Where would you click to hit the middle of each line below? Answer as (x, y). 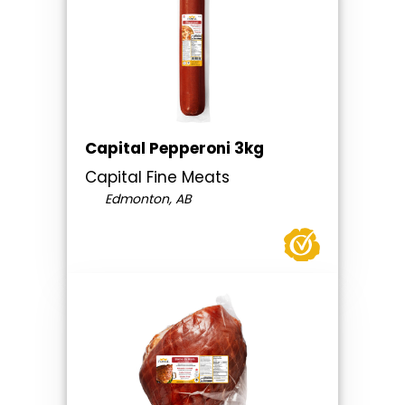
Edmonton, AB (146, 199)
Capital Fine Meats (157, 178)
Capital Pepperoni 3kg (174, 149)
